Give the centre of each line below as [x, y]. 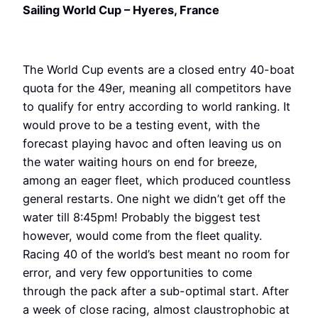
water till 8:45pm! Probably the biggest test [142, 218]
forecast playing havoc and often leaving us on [152, 144]
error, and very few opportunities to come [137, 273]
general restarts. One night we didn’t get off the [154, 199]
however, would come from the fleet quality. [142, 236]
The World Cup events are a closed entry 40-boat [159, 70]
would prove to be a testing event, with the [141, 125]
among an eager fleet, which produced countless [157, 181]
